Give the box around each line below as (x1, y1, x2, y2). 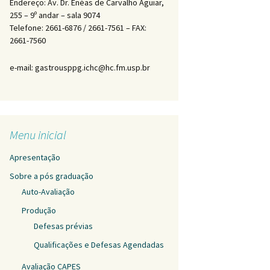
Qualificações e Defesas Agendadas (34, 239, 164, 250)
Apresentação (10, 152, 60, 163)
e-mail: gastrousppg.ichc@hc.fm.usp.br (10, 62, 150, 73)
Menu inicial (10, 127, 66, 142)
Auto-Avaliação (22, 186, 75, 197)
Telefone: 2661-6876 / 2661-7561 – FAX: (10, 22, 146, 33)
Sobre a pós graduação (10, 171, 93, 181)
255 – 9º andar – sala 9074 (10, 10, 100, 20)
